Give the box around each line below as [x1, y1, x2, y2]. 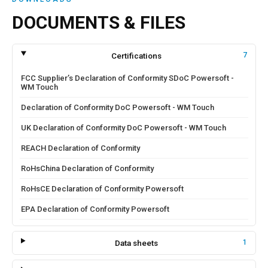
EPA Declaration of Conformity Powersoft [21, 205, 169, 214]
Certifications [111, 51, 162, 60]
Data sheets [114, 238, 158, 248]
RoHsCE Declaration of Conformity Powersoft [21, 184, 184, 193]
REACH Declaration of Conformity [21, 144, 140, 153]
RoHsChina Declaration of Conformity [21, 164, 154, 173]
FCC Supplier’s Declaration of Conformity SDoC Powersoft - [21, 74, 234, 83]
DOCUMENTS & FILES [12, 12, 185, 33]
